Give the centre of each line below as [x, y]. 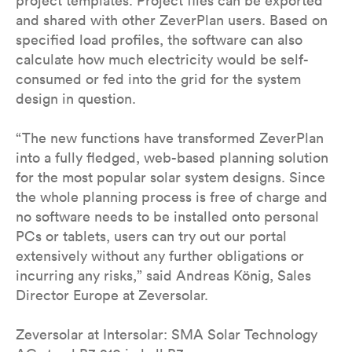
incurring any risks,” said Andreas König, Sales [163, 275]
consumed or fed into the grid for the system [158, 79]
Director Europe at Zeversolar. [112, 295]
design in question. [76, 99]
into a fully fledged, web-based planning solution [172, 158]
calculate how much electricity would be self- [162, 59]
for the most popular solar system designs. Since [170, 177]
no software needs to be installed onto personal [167, 216]
